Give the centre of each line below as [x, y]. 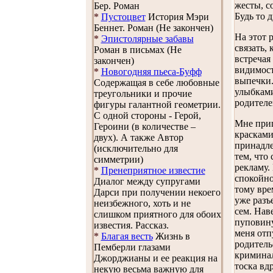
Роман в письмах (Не [137, 50]
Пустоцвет [123, 17]
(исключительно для [136, 148]
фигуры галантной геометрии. [157, 105]
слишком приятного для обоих [157, 214]
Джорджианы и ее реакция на [155, 258]
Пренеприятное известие [153, 170]
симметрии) [118, 159]
